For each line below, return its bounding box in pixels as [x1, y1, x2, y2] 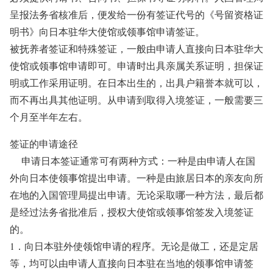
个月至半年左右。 [10, 110, 88, 123]
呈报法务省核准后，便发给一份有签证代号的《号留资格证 [10, 8, 263, 21]
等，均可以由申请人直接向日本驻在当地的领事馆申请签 [10, 257, 253, 269]
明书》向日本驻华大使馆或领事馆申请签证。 [10, 25, 205, 38]
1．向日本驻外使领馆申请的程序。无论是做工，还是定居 [10, 239, 258, 252]
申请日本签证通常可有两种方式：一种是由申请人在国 [10, 154, 255, 167]
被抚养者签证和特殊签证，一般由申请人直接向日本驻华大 [10, 42, 263, 55]
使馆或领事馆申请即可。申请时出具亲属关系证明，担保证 [10, 59, 263, 72]
